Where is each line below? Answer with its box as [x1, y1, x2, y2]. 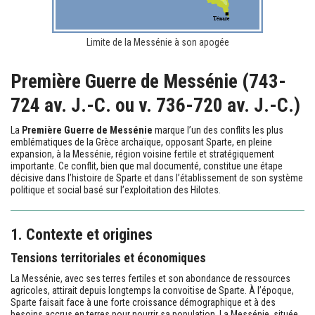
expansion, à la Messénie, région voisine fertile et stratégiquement [11, 148, 274, 160]
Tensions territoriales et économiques [11, 250, 206, 265]
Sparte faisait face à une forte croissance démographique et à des [11, 296, 276, 308]
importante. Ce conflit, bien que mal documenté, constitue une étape [11, 160, 283, 172]
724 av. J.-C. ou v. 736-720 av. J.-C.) [11, 94, 300, 117]
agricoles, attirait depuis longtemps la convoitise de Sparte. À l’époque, [11, 284, 294, 296]
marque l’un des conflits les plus [153, 124, 283, 136]
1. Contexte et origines [11, 225, 153, 243]
